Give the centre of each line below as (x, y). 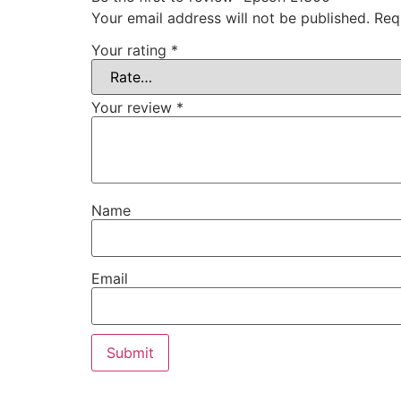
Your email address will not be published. (230, 18)
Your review (134, 108)
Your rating (131, 51)
